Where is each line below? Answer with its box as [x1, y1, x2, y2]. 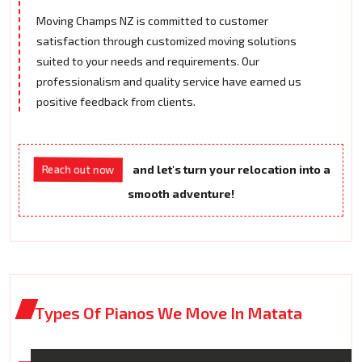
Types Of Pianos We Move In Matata [35, 303, 302, 323]
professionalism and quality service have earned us [36, 74, 301, 89]
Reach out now [38, 162, 118, 177]
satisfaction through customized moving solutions [36, 34, 297, 48]
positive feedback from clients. [36, 95, 196, 109]
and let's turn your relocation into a [133, 162, 330, 177]
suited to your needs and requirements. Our [36, 54, 259, 69]
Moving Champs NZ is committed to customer [36, 14, 268, 28]
